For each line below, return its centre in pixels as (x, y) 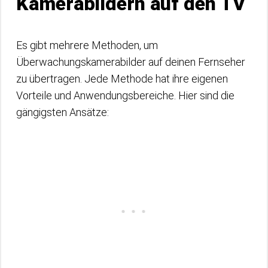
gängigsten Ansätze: (63, 112)
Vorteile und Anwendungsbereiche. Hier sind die (125, 95)
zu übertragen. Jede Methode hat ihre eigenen (122, 79)
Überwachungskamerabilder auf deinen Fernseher (131, 62)
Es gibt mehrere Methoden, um (87, 45)
